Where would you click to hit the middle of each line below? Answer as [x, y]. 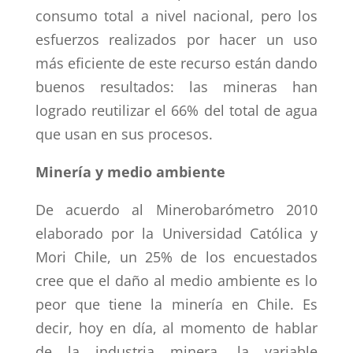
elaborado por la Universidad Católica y [176, 233]
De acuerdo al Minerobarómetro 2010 [176, 210]
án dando [286, 63]
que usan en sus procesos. [124, 134]
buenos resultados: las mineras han [176, 87]
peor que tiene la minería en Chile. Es [176, 304]
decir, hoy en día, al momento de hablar [176, 328]
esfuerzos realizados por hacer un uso [176, 39]
